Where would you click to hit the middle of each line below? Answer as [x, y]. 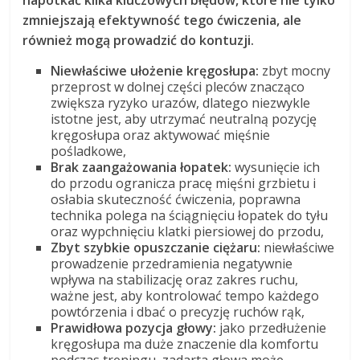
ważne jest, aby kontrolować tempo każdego [185, 295]
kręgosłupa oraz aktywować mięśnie [161, 135]
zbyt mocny [295, 70]
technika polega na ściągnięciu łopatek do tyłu [190, 215]
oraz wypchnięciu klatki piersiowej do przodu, [188, 231]
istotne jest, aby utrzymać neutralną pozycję [184, 119]
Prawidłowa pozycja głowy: [134, 327]
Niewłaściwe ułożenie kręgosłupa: [155, 70]
